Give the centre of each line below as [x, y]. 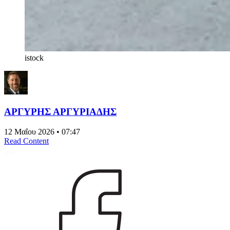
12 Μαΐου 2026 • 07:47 [42, 131]
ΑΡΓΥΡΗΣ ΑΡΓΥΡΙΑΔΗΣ [60, 111]
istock [34, 58]
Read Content [26, 141]
